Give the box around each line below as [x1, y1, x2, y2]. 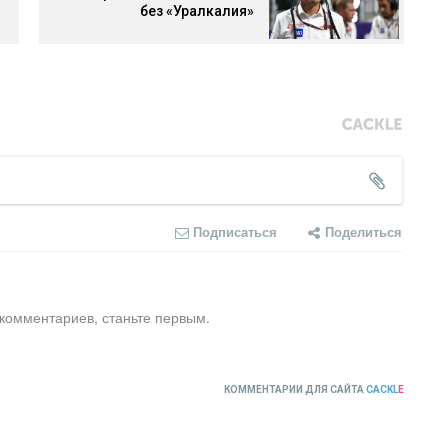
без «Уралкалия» [140, 3, 254, 20]
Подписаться [192, 221, 277, 241]
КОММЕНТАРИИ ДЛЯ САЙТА [224, 383, 366, 395]
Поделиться [324, 221, 402, 241]
